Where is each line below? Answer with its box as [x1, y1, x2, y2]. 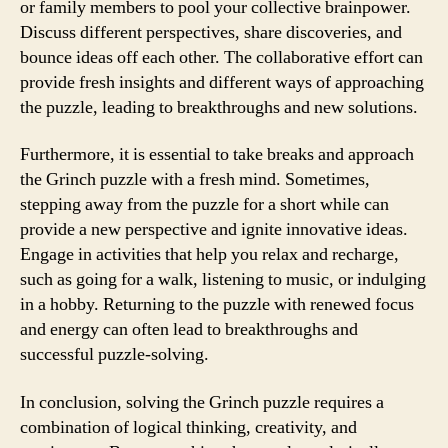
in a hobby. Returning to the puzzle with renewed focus [20, 293, 414, 316]
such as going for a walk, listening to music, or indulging [20, 268, 426, 291]
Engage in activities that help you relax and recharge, [20, 243, 399, 266]
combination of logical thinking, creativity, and [20, 415, 357, 439]
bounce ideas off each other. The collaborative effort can [20, 45, 423, 69]
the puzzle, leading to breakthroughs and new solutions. [20, 95, 418, 119]
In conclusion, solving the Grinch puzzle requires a [20, 390, 384, 414]
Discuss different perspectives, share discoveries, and [20, 20, 402, 44]
